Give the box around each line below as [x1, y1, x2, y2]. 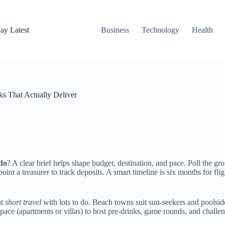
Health [192, 26, 213, 34]
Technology [142, 26, 180, 34]
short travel [5, 197, 41, 206]
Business [101, 26, 130, 34]
